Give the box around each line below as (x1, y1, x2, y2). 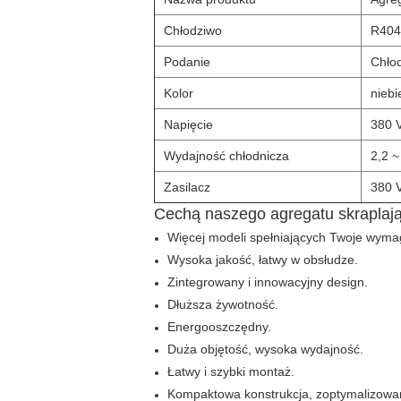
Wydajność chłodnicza (164, 149, 289, 163)
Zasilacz (164, 180, 210, 194)
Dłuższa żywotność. (167, 297, 278, 311)
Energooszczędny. (167, 320, 271, 334)
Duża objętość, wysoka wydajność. (167, 342, 363, 356)
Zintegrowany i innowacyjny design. (167, 275, 368, 289)
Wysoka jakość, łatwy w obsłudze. (167, 252, 358, 267)
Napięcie (164, 117, 213, 132)
